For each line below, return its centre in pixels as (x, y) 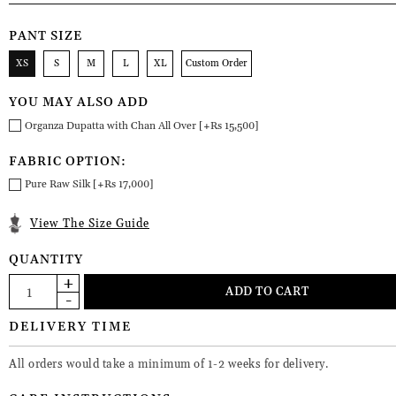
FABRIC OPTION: (68, 161)
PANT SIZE (46, 37)
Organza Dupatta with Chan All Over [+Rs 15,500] (142, 126)
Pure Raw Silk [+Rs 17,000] (89, 185)
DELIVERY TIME (70, 327)
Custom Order (217, 64)
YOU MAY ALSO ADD (79, 103)
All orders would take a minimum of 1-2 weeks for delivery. (169, 365)
